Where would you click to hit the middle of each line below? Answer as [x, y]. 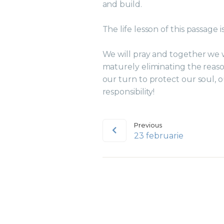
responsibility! [128, 92]
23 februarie [159, 136]
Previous [148, 125]
